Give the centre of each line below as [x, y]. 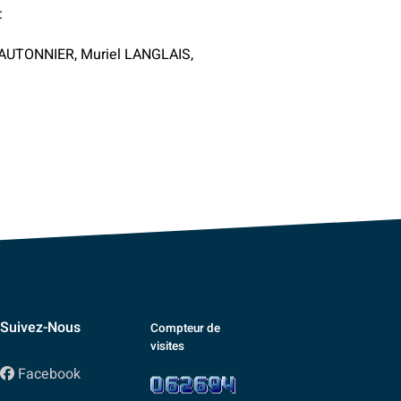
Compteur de [186, 328]
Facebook [49, 374]
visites [168, 346]
